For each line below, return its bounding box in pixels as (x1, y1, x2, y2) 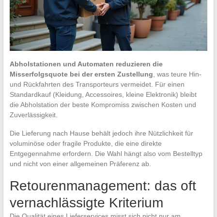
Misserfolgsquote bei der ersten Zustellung (9, 70, 153, 78)
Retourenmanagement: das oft (9, 178, 196, 194)
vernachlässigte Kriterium (9, 195, 163, 211)
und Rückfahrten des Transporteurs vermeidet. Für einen (9, 80, 185, 89)
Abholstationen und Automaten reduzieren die (9, 60, 163, 68)
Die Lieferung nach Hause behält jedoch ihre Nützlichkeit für (9, 129, 193, 138)
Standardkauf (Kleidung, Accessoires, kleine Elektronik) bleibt (9, 91, 197, 99)
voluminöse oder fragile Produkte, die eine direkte (9, 139, 162, 148)
